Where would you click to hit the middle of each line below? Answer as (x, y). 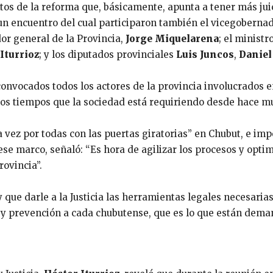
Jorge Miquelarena (172, 39)
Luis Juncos (205, 55)
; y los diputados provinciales (108, 55)
